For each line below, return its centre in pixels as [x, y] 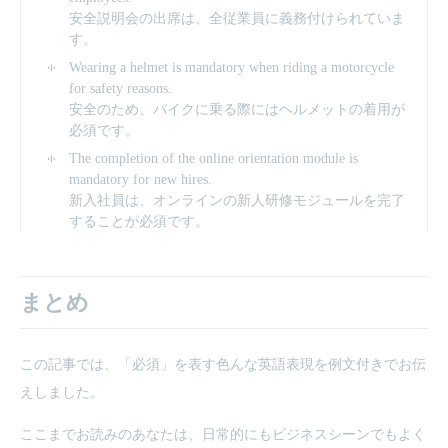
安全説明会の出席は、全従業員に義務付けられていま [237, 18]
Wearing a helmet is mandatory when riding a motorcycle [231, 67]
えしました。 [62, 392]
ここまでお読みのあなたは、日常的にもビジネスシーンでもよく [223, 434]
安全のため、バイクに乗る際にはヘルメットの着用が [237, 109]
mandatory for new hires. [140, 179]
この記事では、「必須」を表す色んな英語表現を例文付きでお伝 [223, 364]
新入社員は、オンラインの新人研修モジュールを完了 [237, 200]
